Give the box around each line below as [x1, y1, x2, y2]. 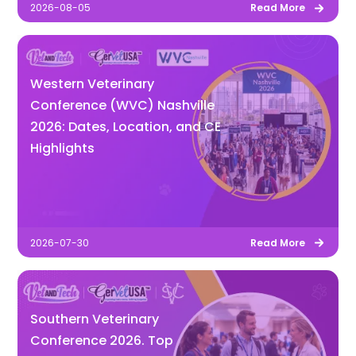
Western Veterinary [30, 75, 155, 93]
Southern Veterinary [30, 309, 160, 328]
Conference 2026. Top [30, 331, 174, 350]
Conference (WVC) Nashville [30, 96, 215, 114]
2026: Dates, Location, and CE [30, 118, 222, 136]
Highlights [30, 139, 95, 157]
